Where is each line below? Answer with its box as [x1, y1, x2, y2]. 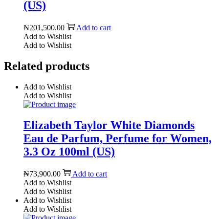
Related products [4, 60, 89, 73]
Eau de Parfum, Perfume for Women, [23, 132, 212, 145]
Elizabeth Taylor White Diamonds [23, 119, 195, 132]
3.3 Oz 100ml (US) [23, 145, 115, 158]
